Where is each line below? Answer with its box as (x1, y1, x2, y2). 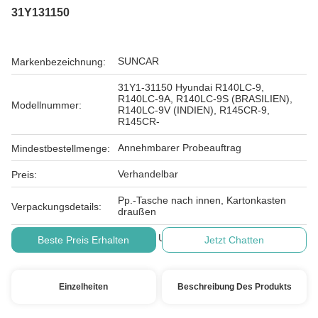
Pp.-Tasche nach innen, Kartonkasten (118, 194, 286, 206)
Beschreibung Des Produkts (177, 282, 292, 292)
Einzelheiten (59, 282, 109, 292)
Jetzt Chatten (204, 234, 265, 246)
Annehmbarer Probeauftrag (118, 142, 241, 153)
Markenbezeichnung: (11, 56, 106, 67)
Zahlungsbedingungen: (11, 233, 115, 244)
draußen (118, 206, 156, 217)
